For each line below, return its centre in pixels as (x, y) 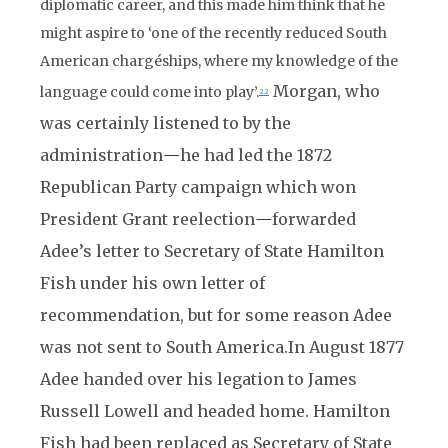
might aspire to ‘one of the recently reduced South (213, 33)
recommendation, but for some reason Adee (216, 315)
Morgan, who (324, 91)
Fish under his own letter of (152, 283)
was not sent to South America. (164, 347)
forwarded (314, 219)
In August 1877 (346, 347)
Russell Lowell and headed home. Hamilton (215, 411)
